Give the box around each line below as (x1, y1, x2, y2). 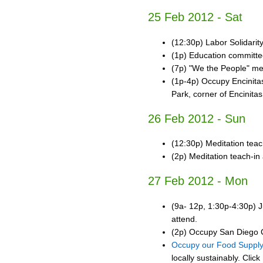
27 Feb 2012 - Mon (148, 174, 248, 188)
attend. (171, 214, 197, 224)
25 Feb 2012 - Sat (148, 11, 242, 24)
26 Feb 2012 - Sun (148, 112, 245, 125)
